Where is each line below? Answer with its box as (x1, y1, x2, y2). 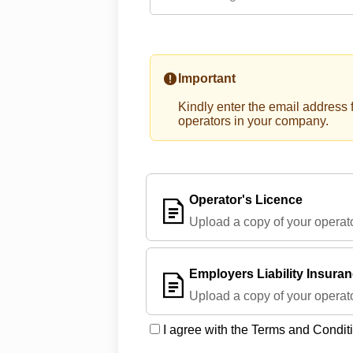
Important (178, 72, 236, 85)
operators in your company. (178, 114, 329, 128)
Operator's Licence (189, 193, 303, 206)
